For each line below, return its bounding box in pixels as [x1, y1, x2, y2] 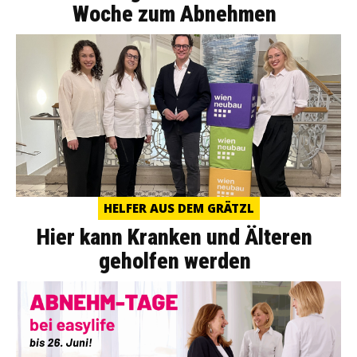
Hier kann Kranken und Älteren [37, 223, 312, 250]
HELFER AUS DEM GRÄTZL [103, 199, 254, 216]
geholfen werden [98, 247, 251, 274]
